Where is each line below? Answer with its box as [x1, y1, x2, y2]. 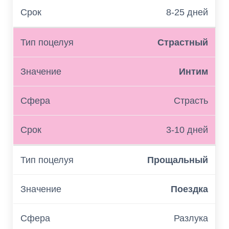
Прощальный [147, 155, 208, 165]
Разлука [174, 213, 208, 223]
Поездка [171, 184, 208, 194]
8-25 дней [166, 7, 208, 17]
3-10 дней [166, 125, 208, 135]
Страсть [174, 96, 208, 106]
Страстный [157, 37, 208, 48]
